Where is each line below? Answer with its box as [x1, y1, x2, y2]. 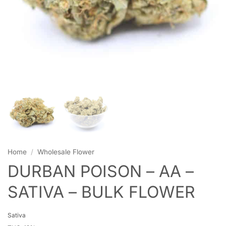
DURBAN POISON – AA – [8, 161, 194, 181]
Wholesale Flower [37, 147, 95, 156]
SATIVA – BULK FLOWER [8, 182, 195, 202]
